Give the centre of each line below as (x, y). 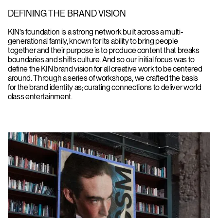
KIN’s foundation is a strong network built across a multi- (96, 32)
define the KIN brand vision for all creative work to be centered (105, 69)
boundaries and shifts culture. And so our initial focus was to (101, 59)
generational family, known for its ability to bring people (93, 41)
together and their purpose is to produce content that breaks (104, 50)
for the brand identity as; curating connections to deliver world (105, 87)
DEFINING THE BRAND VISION (67, 13)
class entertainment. (40, 96)
